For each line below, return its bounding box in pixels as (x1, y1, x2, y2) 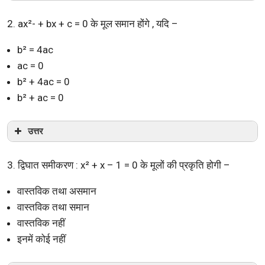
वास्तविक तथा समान (17, 201, 89, 213)
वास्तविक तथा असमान (17, 185, 96, 197)
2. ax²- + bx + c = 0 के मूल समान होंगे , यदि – (7, 17, 178, 30)
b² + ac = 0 (17, 91, 64, 104)
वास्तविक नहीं (17, 216, 65, 229)
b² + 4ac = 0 (17, 75, 70, 88)
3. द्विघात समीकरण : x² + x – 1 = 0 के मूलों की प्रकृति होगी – (7, 159, 230, 171)
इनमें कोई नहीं (17, 232, 66, 245)
